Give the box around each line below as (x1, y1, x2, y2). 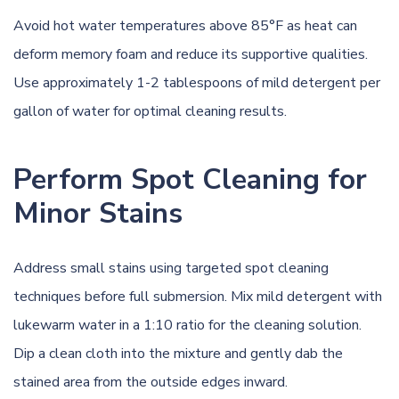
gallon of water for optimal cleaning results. (13, 101, 287, 121)
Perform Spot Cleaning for (13, 159, 367, 199)
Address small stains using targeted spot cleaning (13, 257, 329, 278)
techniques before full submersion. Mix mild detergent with (13, 286, 382, 306)
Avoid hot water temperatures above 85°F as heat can (13, 15, 357, 36)
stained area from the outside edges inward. (13, 371, 288, 392)
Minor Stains (13, 193, 183, 232)
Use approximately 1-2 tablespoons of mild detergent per (13, 72, 380, 93)
